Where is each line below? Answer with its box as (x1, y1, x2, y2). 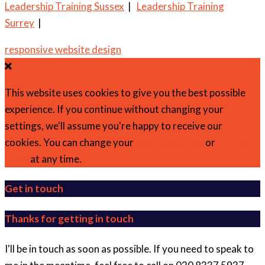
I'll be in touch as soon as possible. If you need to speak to (5, 242, 254, 255)
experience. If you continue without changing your (5, 102, 224, 115)
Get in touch (5, 182, 63, 195)
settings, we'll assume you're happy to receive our (5, 119, 222, 132)
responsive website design (5, 43, 121, 56)
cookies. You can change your (5, 135, 135, 148)
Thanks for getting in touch (5, 212, 134, 225)
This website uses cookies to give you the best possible (5, 86, 245, 99)
